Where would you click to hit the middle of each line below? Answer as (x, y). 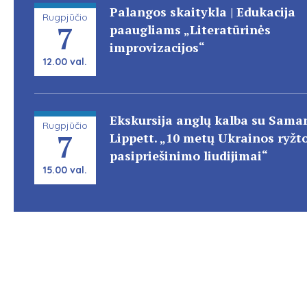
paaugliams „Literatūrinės (190, 29)
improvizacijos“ (157, 47)
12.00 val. (65, 62)
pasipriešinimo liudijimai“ (189, 156)
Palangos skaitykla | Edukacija (202, 12)
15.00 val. (65, 170)
